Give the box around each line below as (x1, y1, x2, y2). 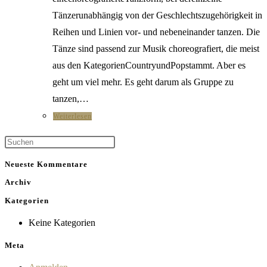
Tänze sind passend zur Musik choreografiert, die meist (52, 43, 259, 54)
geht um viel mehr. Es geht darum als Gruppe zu (52, 76, 234, 87)
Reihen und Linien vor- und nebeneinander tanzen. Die (52, 26, 260, 37)
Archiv (5, 178, 32, 187)
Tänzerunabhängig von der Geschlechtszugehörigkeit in (52, 10, 262, 20)
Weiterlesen (53, 111, 92, 120)
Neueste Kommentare (5, 160, 88, 169)
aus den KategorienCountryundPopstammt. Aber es (52, 60, 246, 70)
